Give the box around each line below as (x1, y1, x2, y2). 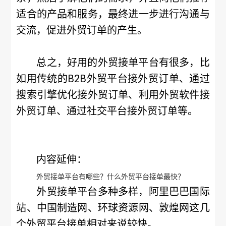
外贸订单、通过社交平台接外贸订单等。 (16, 105, 198, 117)
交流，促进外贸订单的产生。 (16, 24, 148, 36)
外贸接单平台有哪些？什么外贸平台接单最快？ (36, 173, 185, 181)
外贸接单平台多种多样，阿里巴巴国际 (36, 186, 210, 198)
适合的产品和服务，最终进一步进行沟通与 (16, 8, 210, 20)
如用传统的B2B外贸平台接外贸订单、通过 (16, 73, 210, 85)
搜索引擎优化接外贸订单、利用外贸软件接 (16, 89, 210, 101)
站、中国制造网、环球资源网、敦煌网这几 (16, 202, 210, 214)
